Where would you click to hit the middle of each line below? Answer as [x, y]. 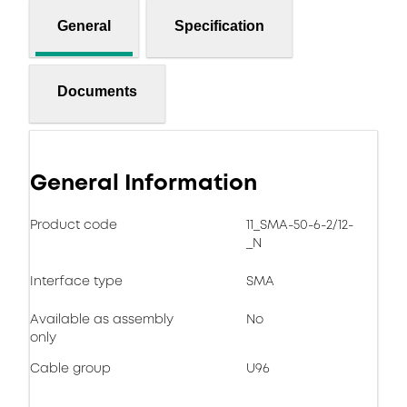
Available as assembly [102, 319]
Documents [97, 91]
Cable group [70, 368]
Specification [219, 25]
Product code [74, 224]
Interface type [76, 281]
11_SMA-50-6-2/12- [300, 224]
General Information [144, 183]
